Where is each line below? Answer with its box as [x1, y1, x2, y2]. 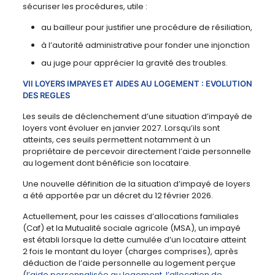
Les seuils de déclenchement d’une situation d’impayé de [22, 110, 252, 123]
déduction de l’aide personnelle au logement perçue [22, 257, 236, 269]
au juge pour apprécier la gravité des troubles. [41, 57, 228, 69]
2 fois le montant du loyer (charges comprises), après [22, 246, 238, 258]
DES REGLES [22, 90, 70, 101]
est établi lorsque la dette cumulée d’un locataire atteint [22, 234, 246, 246]
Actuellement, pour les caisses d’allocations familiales [22, 211, 239, 223]
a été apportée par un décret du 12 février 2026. [22, 190, 213, 202]
